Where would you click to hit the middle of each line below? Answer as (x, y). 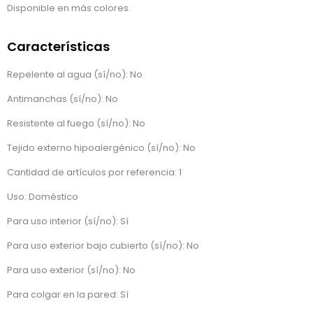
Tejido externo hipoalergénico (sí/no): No (101, 148)
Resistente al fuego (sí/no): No (76, 124)
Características (58, 47)
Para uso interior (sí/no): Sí (68, 221)
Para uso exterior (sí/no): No (71, 270)
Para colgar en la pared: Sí (68, 295)
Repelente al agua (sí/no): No (75, 75)
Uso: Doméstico (43, 197)
